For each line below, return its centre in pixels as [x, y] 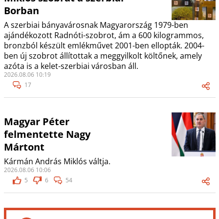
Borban [21, 11]
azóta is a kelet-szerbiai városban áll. [71, 66]
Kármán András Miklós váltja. [57, 162]
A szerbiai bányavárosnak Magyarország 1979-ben [96, 25]
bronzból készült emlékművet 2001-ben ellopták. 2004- [104, 46]
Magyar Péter [36, 122]
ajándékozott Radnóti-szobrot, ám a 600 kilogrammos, [104, 35]
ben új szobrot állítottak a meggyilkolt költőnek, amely [103, 56]
